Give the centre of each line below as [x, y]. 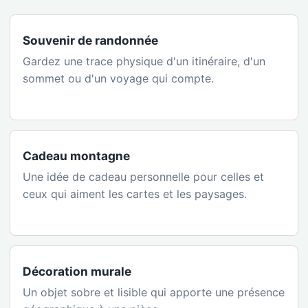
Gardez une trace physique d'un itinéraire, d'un [144, 61]
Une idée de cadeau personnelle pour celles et [143, 176]
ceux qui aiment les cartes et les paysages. [135, 194]
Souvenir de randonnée [90, 40]
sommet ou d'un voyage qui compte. [118, 78]
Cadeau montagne [76, 155]
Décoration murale [77, 271]
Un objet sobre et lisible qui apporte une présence [154, 292]
